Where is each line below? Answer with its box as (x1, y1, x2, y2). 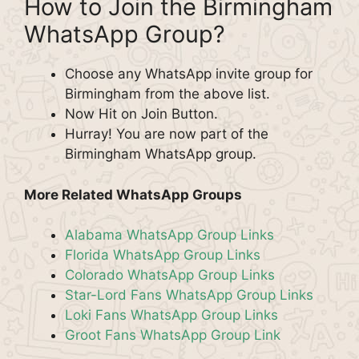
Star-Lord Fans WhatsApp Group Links (65, 287, 313, 303)
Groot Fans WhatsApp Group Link (65, 327, 280, 343)
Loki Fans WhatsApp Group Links (65, 307, 278, 323)
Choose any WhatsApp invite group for (65, 66, 313, 82)
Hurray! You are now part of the (65, 126, 268, 142)
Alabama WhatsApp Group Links (65, 227, 274, 243)
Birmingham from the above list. (65, 86, 270, 102)
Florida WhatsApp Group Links (65, 247, 260, 263)
